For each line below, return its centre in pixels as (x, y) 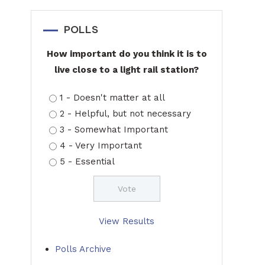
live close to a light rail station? (127, 70)
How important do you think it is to (127, 54)
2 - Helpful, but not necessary (125, 114)
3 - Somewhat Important (114, 130)
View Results (127, 221)
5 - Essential (87, 161)
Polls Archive (83, 249)
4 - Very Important (101, 146)
